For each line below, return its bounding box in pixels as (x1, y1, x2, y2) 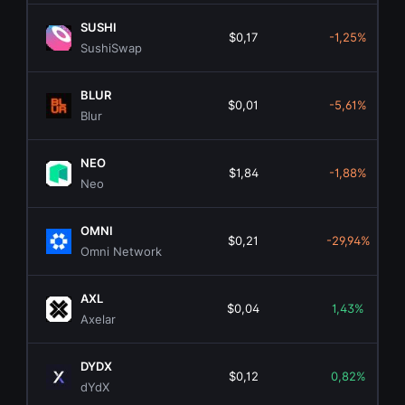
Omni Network (80, 244, 163, 259)
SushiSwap (80, 41, 143, 56)
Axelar (80, 312, 117, 327)
